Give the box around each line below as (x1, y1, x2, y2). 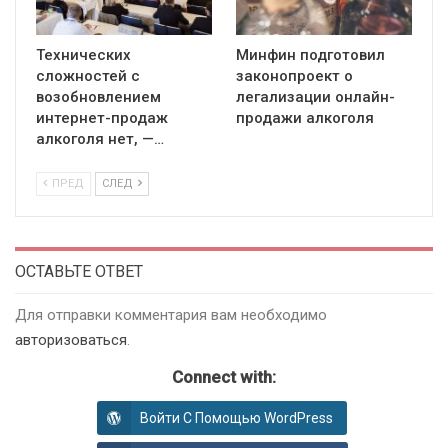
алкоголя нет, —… (36, 129, 164, 148)
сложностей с (36, 66, 140, 85)
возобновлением (36, 87, 161, 106)
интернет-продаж (36, 108, 168, 127)
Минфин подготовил (236, 45, 385, 64)
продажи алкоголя (236, 108, 374, 127)
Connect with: (172, 366, 276, 387)
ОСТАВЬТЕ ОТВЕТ (15, 261, 143, 281)
